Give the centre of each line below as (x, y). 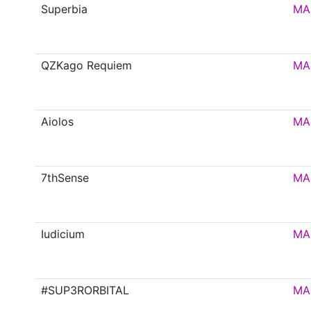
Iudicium (63, 234)
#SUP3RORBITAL (85, 291)
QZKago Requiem (87, 66)
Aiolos (58, 122)
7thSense (65, 178)
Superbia (65, 9)
